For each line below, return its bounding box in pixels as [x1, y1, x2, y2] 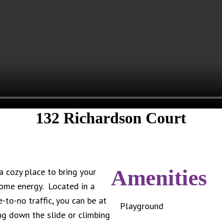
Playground [120, 200, 164, 212]
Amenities [111, 166, 207, 191]
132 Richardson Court [36, 109, 186, 127]
